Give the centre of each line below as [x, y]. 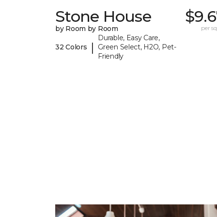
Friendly [111, 56]
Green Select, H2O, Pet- [137, 47]
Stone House [103, 16]
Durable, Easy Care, [129, 38]
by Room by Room [87, 29]
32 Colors [71, 47]
